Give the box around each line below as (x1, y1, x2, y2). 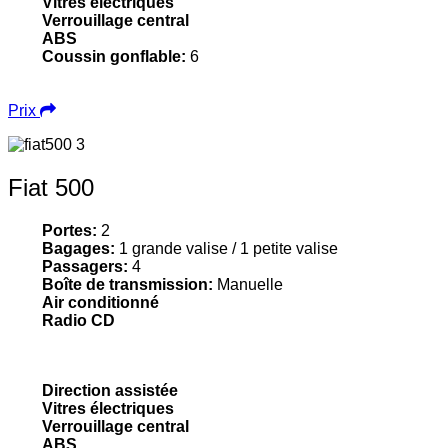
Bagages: (42, 239, 116, 257)
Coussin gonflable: (42, 47, 191, 65)
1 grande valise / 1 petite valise (115, 239, 339, 257)
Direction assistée (42, 381, 179, 399)
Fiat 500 (8, 173, 94, 201)
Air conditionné (42, 293, 160, 311)
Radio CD (42, 311, 116, 329)
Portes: (42, 221, 102, 239)
